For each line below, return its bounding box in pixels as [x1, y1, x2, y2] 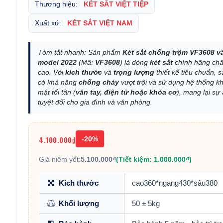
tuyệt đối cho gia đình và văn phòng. [38, 99, 153, 106]
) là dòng [120, 59, 150, 66]
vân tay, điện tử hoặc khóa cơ [76, 89, 177, 96]
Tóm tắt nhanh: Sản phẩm [38, 49, 123, 56]
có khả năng [38, 79, 79, 86]
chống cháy [79, 79, 119, 86]
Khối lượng [59, 200, 100, 208]
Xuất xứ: [35, 19, 66, 27]
